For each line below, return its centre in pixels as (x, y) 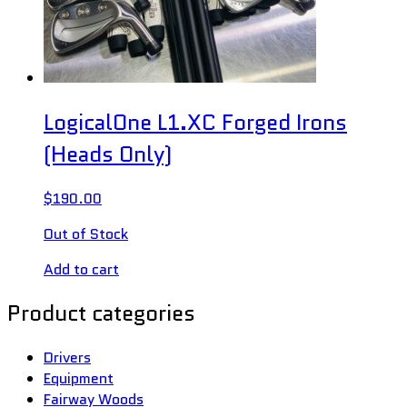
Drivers (67, 358)
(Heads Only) (108, 154)
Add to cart (81, 269)
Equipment (79, 379)
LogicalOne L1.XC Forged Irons (195, 122)
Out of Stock (86, 233)
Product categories (101, 313)
